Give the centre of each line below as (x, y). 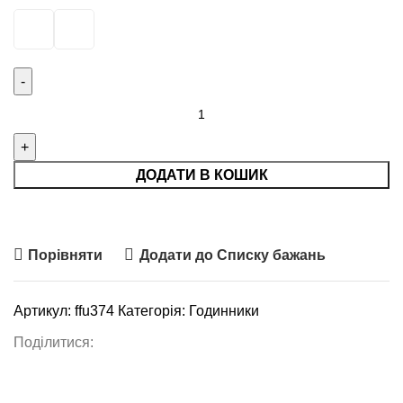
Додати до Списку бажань (232, 255)
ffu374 (96, 311)
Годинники (224, 311)
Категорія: (152, 311)
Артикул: (44, 311)
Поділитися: (54, 342)
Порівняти (66, 255)
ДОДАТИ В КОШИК (201, 175)
